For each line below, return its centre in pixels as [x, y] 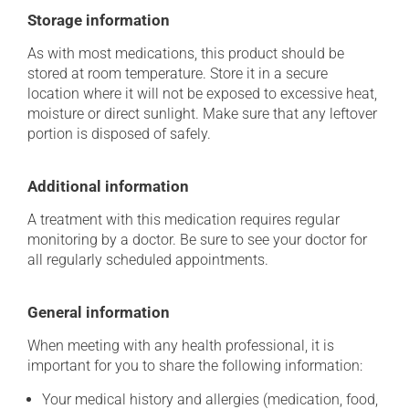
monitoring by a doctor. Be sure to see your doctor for [197, 240]
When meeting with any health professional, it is [181, 346]
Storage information [99, 20]
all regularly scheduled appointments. [148, 260]
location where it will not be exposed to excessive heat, [202, 94]
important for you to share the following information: [195, 366]
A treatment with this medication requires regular [184, 220]
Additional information [108, 186]
